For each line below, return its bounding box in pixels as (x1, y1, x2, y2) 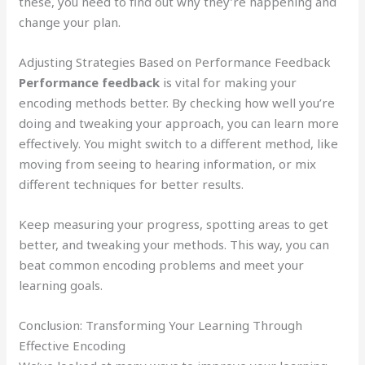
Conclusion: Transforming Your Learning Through (19, 316, 303, 333)
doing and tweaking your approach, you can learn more (19, 114, 340, 131)
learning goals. (19, 276, 103, 293)
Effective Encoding (19, 336, 126, 354)
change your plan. (19, 13, 121, 30)
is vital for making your (160, 73, 297, 90)
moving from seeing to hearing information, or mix (19, 155, 317, 172)
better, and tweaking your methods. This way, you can (19, 235, 330, 253)
